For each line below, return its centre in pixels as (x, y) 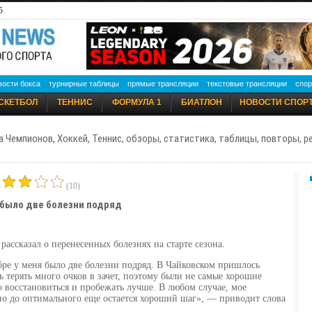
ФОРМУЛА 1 (136, 102)
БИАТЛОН (201, 102)
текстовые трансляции (247, 84)
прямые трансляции (163, 84)
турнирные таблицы (84, 84)
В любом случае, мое (202, 288)
